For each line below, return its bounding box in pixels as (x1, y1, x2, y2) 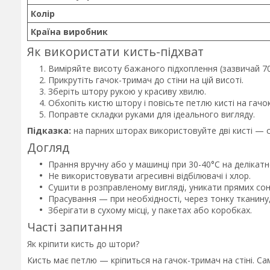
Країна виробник (31, 25, 108, 37)
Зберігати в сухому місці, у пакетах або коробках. (48, 204, 252, 216)
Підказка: (27, 125, 71, 137)
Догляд (27, 139, 69, 156)
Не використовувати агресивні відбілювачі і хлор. (48, 170, 251, 182)
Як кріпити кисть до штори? (27, 238, 139, 250)
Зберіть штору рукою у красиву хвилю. (48, 86, 206, 98)
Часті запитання (27, 219, 122, 236)
